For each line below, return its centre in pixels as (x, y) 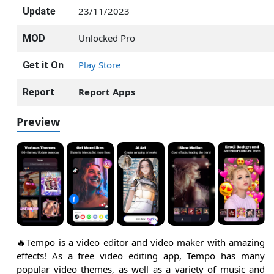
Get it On (43, 65)
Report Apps (107, 91)
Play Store (99, 65)
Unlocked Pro (107, 38)
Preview (38, 121)
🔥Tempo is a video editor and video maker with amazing (141, 243)
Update (39, 11)
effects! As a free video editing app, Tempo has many (141, 256)
